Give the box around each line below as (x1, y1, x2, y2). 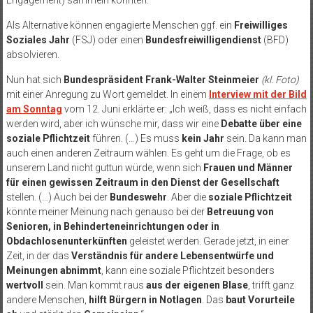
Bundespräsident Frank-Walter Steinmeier (63, 74, 259, 85)
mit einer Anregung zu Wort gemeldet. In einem (6, 89, 209, 100)
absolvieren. (6, 49, 59, 60)
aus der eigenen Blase (145, 279, 248, 291)
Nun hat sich (6, 74, 64, 85)
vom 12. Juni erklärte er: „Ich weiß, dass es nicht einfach (61, 103, 307, 115)
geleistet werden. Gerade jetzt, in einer (126, 235, 289, 247)
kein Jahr (181, 133, 224, 144)
